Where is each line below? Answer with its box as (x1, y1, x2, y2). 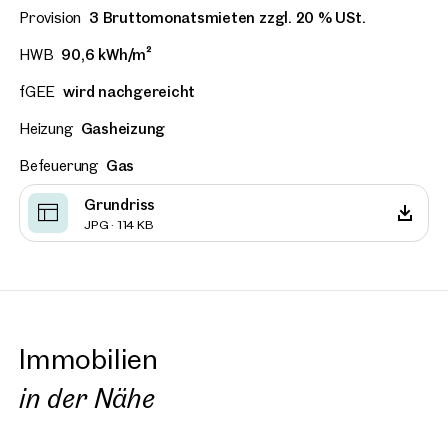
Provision (19, 8, 82, 28)
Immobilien (19, 341, 158, 377)
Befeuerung (19, 156, 98, 176)
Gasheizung (80, 119, 166, 139)
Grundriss (84, 194, 156, 214)
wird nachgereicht (63, 82, 196, 102)
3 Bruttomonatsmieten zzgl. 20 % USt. (89, 8, 366, 28)
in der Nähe (19, 380, 155, 416)
